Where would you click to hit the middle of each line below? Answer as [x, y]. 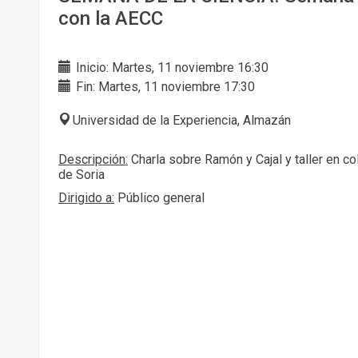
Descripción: [93, 160]
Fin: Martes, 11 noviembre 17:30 [164, 87]
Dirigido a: [86, 198]
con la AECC [111, 19]
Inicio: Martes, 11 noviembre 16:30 [171, 68]
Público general [159, 198]
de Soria [82, 175]
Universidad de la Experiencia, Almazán [182, 121]
